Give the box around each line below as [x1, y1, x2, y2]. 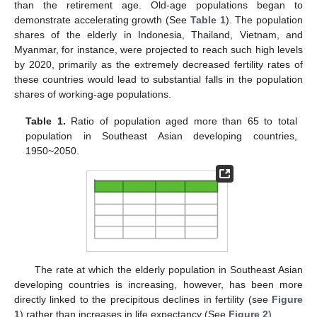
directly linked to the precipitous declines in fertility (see [14, 293, 272, 305]
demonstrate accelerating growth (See [14, 13, 190, 25]
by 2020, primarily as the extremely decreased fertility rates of [14, 58, 303, 70]
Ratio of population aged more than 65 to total [65, 115, 297, 127]
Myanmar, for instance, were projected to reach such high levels [14, 43, 303, 55]
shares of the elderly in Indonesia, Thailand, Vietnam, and [14, 28, 303, 40]
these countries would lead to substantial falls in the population [14, 73, 303, 85]
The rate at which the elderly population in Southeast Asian [34, 263, 303, 275]
